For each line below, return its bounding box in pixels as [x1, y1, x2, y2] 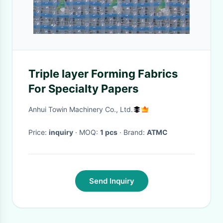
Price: [28, 128, 49, 136]
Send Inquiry [89, 176, 134, 186]
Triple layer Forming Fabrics [28, 67, 178, 80]
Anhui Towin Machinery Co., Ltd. [28, 105, 133, 113]
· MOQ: [79, 128, 100, 136]
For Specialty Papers [28, 82, 138, 95]
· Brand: [123, 128, 147, 136]
